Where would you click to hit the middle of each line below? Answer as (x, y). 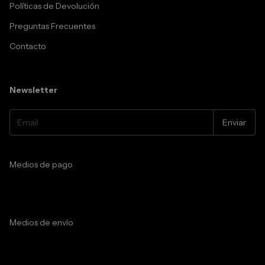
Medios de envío (41, 222)
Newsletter (33, 90)
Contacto (28, 46)
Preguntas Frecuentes (52, 26)
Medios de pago (41, 164)
